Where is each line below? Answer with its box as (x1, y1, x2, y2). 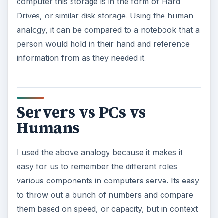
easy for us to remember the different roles (16, 162, 177, 172)
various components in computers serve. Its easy (16, 176, 199, 186)
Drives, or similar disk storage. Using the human (16, 10, 193, 20)
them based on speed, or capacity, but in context (16, 204, 198, 214)
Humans (16, 117, 80, 139)
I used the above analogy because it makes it (16, 147, 182, 158)
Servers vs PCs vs (16, 101, 146, 123)
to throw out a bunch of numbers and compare (16, 190, 193, 200)
